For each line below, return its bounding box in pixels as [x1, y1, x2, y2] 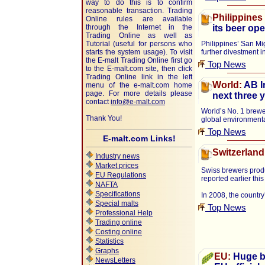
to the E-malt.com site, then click [86, 64, 192, 73]
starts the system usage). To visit [86, 48, 192, 56]
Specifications [95, 190, 140, 198]
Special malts [95, 199, 138, 208]
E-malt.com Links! [102, 134, 176, 143]
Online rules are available [86, 15, 192, 23]
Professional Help [95, 209, 153, 217]
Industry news [95, 152, 140, 160]
